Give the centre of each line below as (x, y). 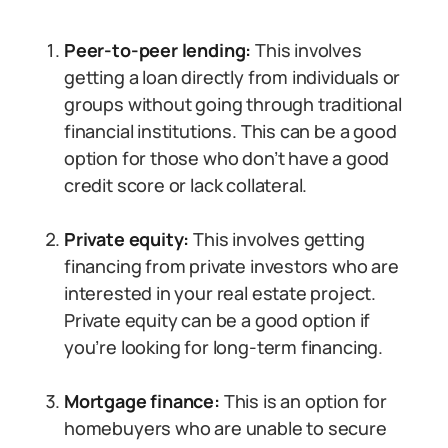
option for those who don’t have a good (227, 158)
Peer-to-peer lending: (160, 50)
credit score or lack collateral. (186, 185)
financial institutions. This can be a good (230, 131)
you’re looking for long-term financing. (223, 347)
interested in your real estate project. (220, 293)
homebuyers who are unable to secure (225, 428)
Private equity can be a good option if (217, 320)
